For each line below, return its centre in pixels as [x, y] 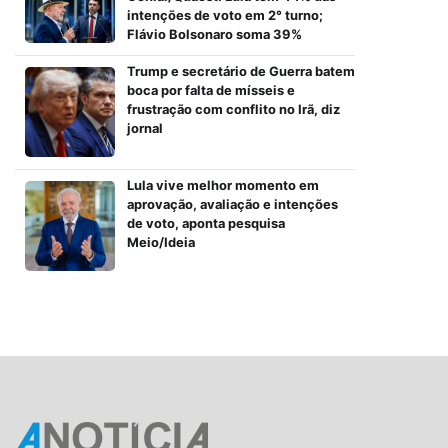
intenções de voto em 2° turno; [225, 15]
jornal [145, 127]
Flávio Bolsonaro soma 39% [214, 34]
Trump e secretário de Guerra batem [241, 70]
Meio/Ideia [161, 241]
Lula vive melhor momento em [223, 184]
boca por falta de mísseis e [211, 89]
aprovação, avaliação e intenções [232, 203]
